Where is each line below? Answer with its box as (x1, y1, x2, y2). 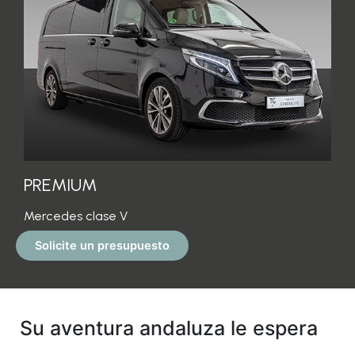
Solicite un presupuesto (35, 239, 170, 254)
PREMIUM (24, 174, 97, 197)
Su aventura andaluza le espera (20, 316, 318, 341)
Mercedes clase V (24, 208, 128, 224)
